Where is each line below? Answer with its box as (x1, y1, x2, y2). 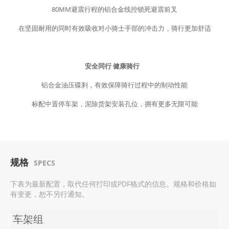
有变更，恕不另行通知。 (10, 189, 89, 199)
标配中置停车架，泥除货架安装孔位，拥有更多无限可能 (31, 99, 198, 109)
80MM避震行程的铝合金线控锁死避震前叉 (52, 5, 177, 14)
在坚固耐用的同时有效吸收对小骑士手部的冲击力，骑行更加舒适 (18, 24, 211, 33)
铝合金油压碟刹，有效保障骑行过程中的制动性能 (41, 80, 188, 90)
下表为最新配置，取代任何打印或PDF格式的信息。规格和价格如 (10, 179, 216, 189)
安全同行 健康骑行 (85, 61, 143, 71)
